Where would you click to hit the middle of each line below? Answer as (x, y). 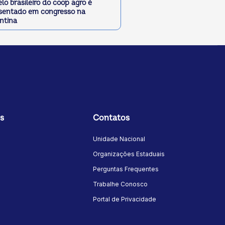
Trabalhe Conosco (121, 184)
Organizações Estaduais (129, 154)
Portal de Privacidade (125, 199)
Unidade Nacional (119, 139)
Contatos (111, 118)
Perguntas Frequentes (126, 169)
